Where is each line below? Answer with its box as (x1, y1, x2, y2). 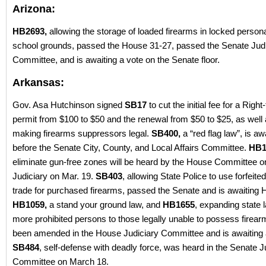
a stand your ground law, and (47, 199, 163, 210)
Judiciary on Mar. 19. (12, 171, 96, 182)
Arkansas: (12, 77, 64, 89)
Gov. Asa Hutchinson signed (12, 100, 125, 110)
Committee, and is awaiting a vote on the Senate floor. (12, 55, 220, 65)
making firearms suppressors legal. (12, 128, 151, 139)
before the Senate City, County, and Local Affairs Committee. (12, 142, 249, 153)
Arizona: (12, 3, 55, 15)
